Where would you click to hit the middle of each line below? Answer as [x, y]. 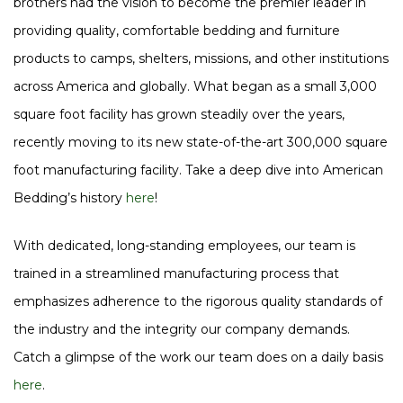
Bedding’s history [70, 197]
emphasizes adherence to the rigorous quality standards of [198, 301]
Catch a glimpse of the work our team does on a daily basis [198, 357]
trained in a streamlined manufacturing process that [176, 273]
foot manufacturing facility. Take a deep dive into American [198, 170]
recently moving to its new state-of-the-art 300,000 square [201, 142]
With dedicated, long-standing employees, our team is [184, 246]
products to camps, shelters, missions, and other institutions [201, 58]
